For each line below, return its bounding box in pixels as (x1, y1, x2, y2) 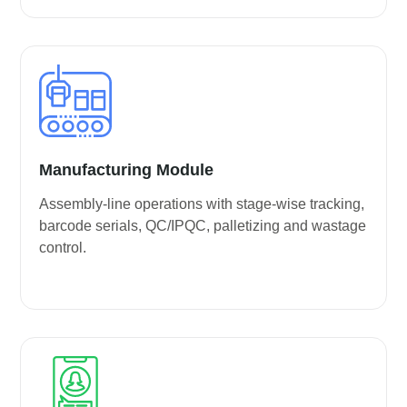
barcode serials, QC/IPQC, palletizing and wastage (39, 217, 367, 233)
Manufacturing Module (39, 160, 214, 179)
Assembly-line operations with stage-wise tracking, (39, 195, 365, 212)
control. (39, 239, 87, 255)
